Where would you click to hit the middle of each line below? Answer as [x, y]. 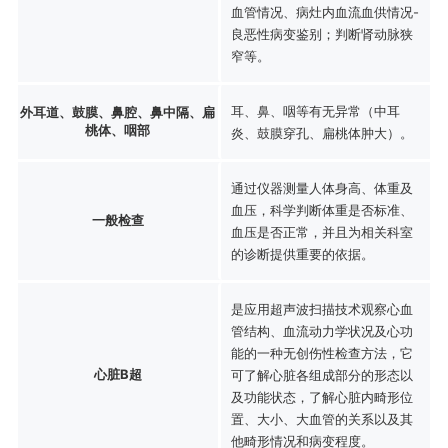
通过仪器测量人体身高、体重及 [321, 187]
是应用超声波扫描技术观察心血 [321, 308]
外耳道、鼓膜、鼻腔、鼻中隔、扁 [118, 111]
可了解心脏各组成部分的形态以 [321, 374]
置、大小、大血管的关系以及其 [321, 418]
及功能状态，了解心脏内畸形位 [321, 396]
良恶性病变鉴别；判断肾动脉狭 [321, 33]
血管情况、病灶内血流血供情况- [324, 11]
